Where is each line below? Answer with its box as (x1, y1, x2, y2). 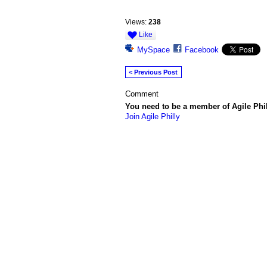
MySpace (136, 45, 170, 54)
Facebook (184, 45, 219, 54)
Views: (125, 17, 147, 26)
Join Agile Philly (125, 112, 180, 122)
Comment (125, 89, 159, 99)
